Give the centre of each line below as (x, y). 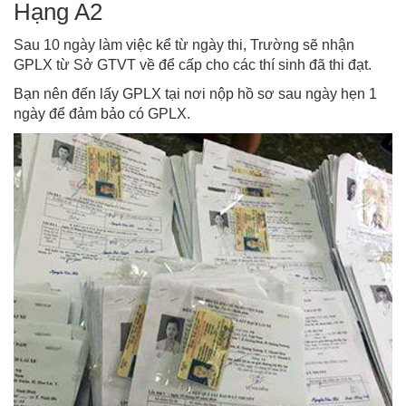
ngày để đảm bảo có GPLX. (102, 114)
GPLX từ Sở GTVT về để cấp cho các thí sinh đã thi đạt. (193, 65)
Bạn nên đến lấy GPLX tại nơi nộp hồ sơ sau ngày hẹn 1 (195, 94)
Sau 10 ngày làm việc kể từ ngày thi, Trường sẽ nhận (184, 45)
